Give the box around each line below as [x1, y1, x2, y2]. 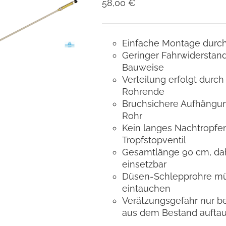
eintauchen [122, 183, 171, 194]
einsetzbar [122, 158, 166, 169]
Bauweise [122, 62, 164, 73]
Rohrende [122, 86, 164, 97]
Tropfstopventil [122, 134, 186, 145]
